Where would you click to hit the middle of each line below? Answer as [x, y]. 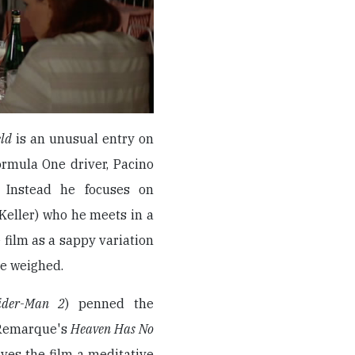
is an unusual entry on [83, 138]
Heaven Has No [113, 328]
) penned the [109, 303]
